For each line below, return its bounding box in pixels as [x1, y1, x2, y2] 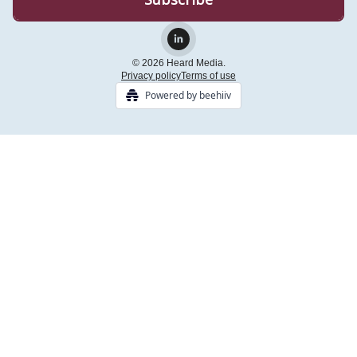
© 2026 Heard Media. [131, 57, 226, 69]
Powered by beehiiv [145, 88, 231, 103]
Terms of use [181, 70, 236, 82]
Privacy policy [121, 70, 181, 82]
